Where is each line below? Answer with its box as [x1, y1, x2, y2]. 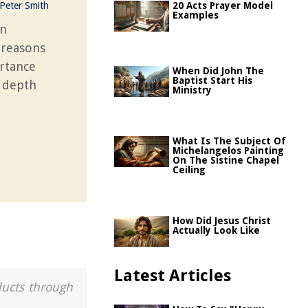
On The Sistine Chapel [173, 155, 279, 166]
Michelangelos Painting [173, 145, 284, 156]
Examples [173, 10, 219, 21]
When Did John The [173, 65, 264, 76]
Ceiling [173, 164, 206, 175]
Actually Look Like [173, 225, 260, 236]
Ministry [173, 85, 212, 96]
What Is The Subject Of [173, 135, 286, 146]
